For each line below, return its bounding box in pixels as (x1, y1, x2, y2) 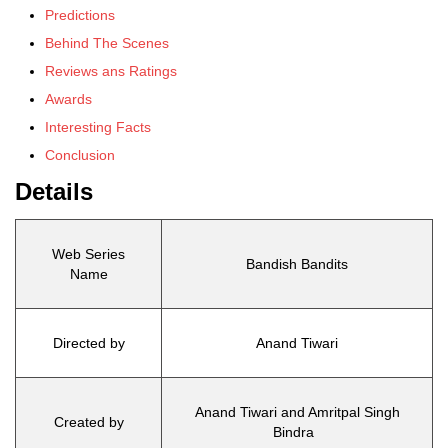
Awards (45, 91, 92, 107)
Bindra (272, 424, 322, 440)
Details (15, 178, 93, 205)
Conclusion (45, 147, 115, 163)
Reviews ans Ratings (45, 63, 177, 79)
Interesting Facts (45, 119, 151, 135)
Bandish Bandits (246, 256, 348, 272)
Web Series (52, 246, 125, 262)
